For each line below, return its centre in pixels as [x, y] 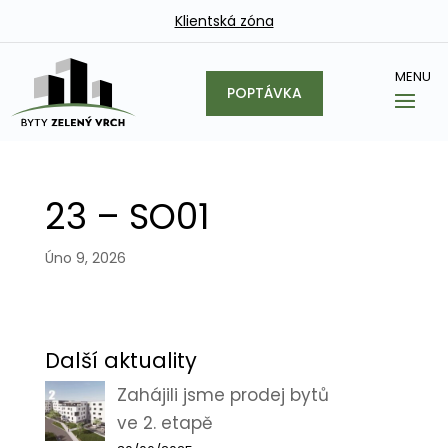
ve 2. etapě [164, 423]
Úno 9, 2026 [85, 258]
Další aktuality [120, 361]
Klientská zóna [224, 21]
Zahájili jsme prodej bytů [222, 395]
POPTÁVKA [264, 93]
